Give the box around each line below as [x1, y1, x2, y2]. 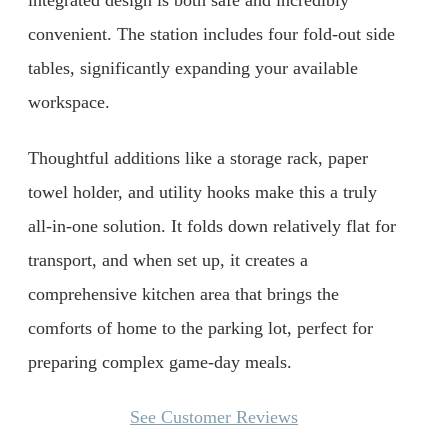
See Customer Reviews [130, 407, 298, 428]
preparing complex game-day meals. [28, 351, 292, 372]
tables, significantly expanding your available [28, 58, 358, 79]
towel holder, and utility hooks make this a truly [28, 181, 377, 202]
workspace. [28, 92, 110, 113]
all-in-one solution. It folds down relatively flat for [28, 215, 396, 236]
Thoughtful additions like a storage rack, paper [28, 147, 368, 168]
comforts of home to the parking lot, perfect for [28, 317, 373, 338]
